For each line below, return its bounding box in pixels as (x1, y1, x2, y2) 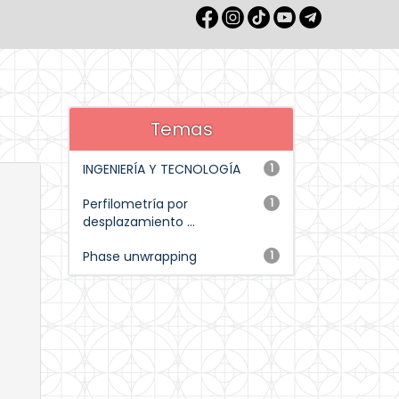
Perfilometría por (83, 195, 188, 213)
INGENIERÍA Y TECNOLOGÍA (83, 160, 240, 178)
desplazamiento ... (83, 213, 195, 231)
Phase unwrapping (83, 248, 197, 265)
